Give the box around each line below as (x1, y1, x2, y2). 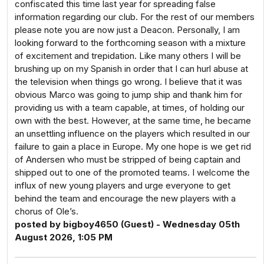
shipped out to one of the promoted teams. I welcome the (15, 167, 250, 178)
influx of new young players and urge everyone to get (15, 180, 230, 191)
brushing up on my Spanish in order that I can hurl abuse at (15, 63, 248, 74)
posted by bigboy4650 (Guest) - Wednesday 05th (15, 219, 240, 230)
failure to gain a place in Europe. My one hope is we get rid (15, 141, 251, 152)
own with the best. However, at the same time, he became (15, 115, 251, 126)
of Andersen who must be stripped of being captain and (15, 154, 240, 165)
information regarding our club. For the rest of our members (15, 11, 255, 22)
